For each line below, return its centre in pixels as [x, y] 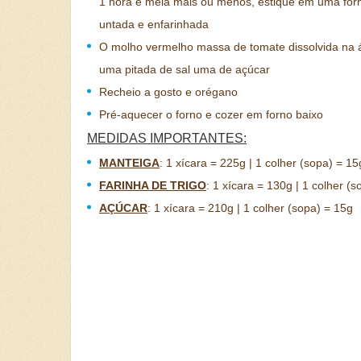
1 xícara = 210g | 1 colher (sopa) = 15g [253, 208]
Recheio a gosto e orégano [168, 92]
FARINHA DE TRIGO [153, 185]
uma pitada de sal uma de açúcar [185, 69]
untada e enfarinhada [154, 24]
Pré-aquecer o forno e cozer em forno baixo [211, 114]
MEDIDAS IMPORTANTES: [167, 138]
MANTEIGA [129, 163]
